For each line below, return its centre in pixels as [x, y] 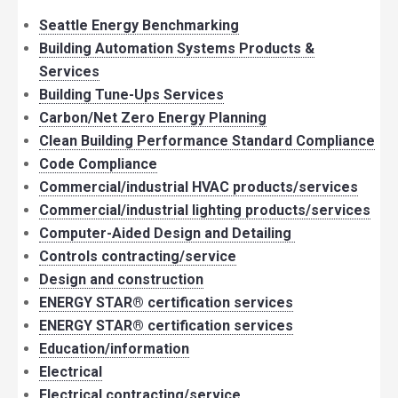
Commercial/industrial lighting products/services [205, 210]
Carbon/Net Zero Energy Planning [153, 118]
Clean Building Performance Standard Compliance [207, 141]
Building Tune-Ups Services [131, 95]
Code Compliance [98, 164]
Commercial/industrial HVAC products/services [199, 187]
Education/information [114, 349]
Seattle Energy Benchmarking [139, 25]
